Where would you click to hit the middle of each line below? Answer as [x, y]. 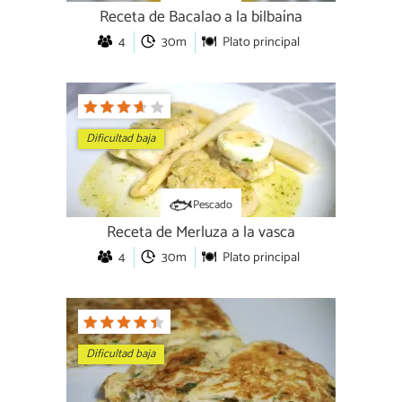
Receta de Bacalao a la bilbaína [201, 18]
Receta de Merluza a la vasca [201, 233]
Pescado [213, 205]
